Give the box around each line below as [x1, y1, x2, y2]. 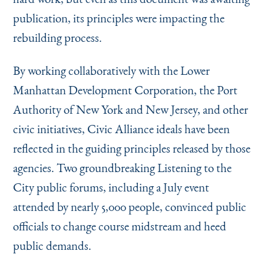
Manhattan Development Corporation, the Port [12, 81, 237, 98]
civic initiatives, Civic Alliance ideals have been [12, 120, 230, 137]
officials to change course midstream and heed [12, 217, 226, 234]
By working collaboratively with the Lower [12, 62, 210, 78]
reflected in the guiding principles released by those [12, 140, 250, 156]
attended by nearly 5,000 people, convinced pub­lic [12, 198, 246, 214]
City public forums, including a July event [12, 179, 209, 195]
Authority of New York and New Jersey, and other [12, 101, 248, 117]
